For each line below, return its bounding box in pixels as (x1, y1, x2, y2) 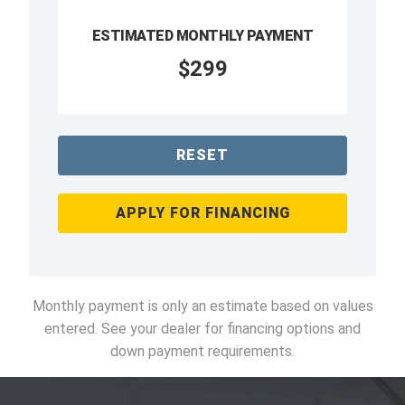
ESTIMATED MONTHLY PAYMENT (91, 26, 314, 44)
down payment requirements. (110, 342, 295, 360)
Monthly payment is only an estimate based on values (32, 297, 373, 315)
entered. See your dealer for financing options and (44, 319, 361, 337)
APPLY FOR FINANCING (115, 203, 290, 221)
